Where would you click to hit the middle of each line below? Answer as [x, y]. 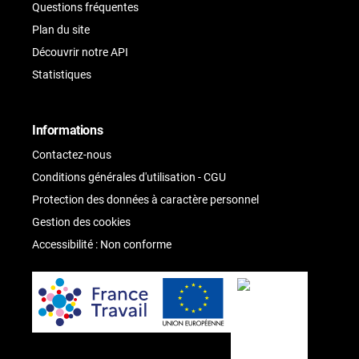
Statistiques [62, 75]
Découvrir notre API [80, 52]
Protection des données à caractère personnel [145, 200]
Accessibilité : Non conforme [102, 244]
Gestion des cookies [81, 222]
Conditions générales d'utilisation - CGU [129, 177]
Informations [68, 130]
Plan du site [61, 30]
